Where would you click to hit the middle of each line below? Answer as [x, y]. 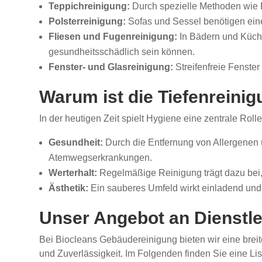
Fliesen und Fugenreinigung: [113, 37]
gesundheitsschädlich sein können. [122, 52]
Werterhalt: [73, 173]
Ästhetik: [69, 188]
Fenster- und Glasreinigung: [111, 67]
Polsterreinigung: [87, 22]
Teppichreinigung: [89, 6]
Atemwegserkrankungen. [101, 158]
